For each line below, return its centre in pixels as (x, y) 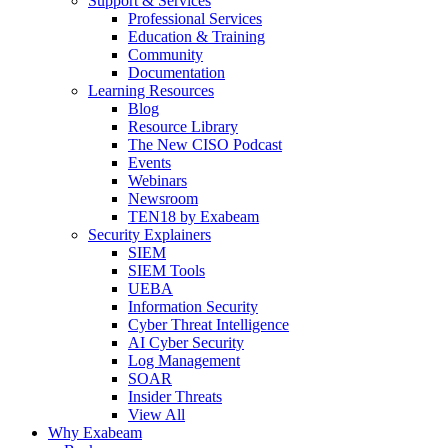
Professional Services (195, 19)
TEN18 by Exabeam (193, 217)
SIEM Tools (166, 271)
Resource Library (183, 127)
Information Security (193, 307)
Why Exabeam (95, 433)
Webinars (157, 181)
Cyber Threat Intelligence (208, 325)
